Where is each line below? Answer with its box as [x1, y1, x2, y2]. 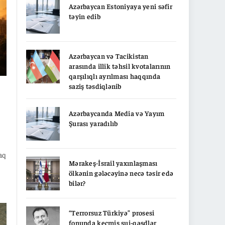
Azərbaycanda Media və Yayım [69, 108, 165, 118]
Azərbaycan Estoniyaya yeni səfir [69, 2, 172, 11]
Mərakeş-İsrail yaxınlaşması [69, 158, 158, 167]
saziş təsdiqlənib [69, 81, 122, 90]
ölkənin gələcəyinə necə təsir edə [69, 168, 174, 177]
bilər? [69, 178, 86, 187]
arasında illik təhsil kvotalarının [69, 61, 171, 70]
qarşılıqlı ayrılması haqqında [69, 71, 161, 80]
